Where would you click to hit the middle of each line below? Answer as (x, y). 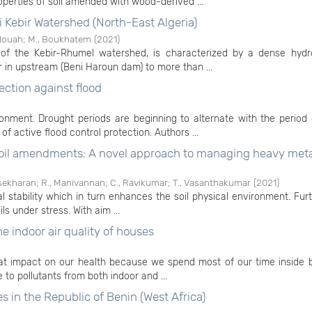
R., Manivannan (73, 182)
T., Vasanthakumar (212, 182)
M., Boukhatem (60, 39)
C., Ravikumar (139, 182)
